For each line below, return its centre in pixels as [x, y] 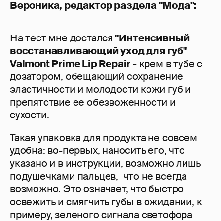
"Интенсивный [151, 38]
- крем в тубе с [166, 64]
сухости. [30, 115]
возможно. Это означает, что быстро [97, 189]
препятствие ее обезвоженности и [93, 102]
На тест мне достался [61, 38]
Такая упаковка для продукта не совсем [104, 138]
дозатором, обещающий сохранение [96, 77]
